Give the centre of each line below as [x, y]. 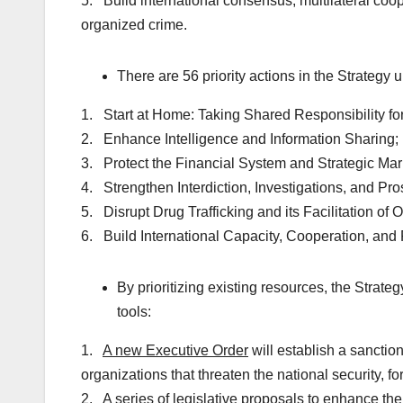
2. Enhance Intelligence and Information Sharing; [240, 139]
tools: [134, 312]
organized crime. [134, 25]
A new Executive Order [175, 351]
